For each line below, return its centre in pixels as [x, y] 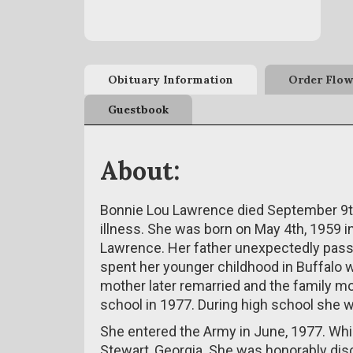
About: [140, 171]
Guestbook [138, 110]
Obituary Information [171, 80]
